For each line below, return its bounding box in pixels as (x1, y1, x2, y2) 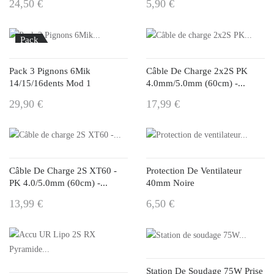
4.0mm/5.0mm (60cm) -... (146, 78, 245, 88)
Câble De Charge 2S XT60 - (9, 166, 117, 176)
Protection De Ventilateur (146, 166, 242, 176)
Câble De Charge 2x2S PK (146, 65, 248, 76)
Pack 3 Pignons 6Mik (9, 65, 91, 76)
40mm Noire (146, 178, 194, 188)
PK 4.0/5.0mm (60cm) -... (9, 178, 108, 188)
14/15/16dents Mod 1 (9, 78, 91, 88)
